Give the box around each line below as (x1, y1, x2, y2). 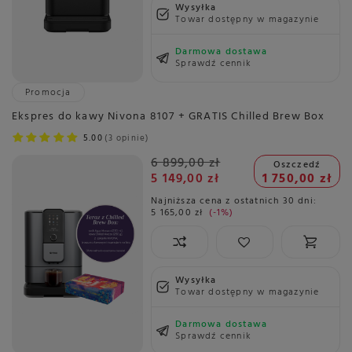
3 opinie (108, 131, 146, 146)
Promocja (25, 85, 71, 101)
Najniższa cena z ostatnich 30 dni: (151, 192, 317, 209)
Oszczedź (273, 156, 321, 173)
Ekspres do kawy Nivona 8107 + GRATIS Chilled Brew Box (12, 108, 325, 126)
